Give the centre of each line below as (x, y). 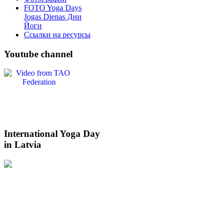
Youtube (21, 54)
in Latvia (23, 145)
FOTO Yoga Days (53, 8)
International (31, 134)
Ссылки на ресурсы (57, 35)
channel (56, 54)
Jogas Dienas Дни (53, 17)
